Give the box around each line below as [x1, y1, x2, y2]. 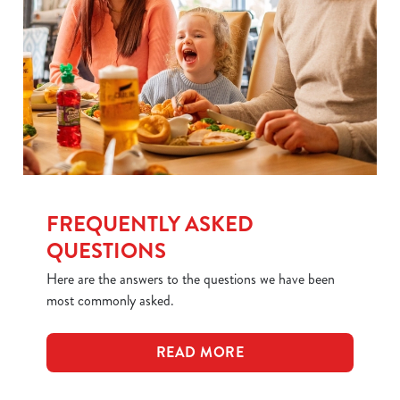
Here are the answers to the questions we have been [46, 269, 335, 289]
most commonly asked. [46, 290, 174, 311]
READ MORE [155, 342, 245, 362]
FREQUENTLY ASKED [46, 209, 254, 239]
